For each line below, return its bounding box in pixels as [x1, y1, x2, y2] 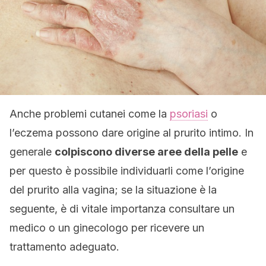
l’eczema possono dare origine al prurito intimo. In [9, 126, 254, 139]
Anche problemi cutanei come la [9, 107, 170, 120]
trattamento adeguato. [9, 240, 119, 253]
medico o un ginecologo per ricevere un [9, 221, 204, 234]
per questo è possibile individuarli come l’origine [9, 164, 244, 177]
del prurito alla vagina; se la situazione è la [9, 183, 217, 196]
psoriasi [170, 107, 208, 120]
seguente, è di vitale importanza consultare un [9, 202, 235, 215]
